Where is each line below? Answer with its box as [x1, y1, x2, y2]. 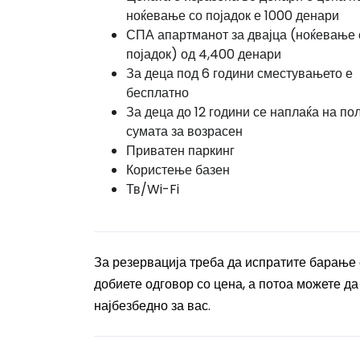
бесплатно [126, 84, 189, 102]
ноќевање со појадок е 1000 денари [126, 6, 339, 25]
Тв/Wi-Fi [126, 180, 179, 198]
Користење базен [126, 161, 230, 179]
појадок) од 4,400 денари [126, 45, 281, 63]
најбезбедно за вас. [94, 297, 211, 315]
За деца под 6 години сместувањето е [126, 64, 353, 83]
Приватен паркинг [126, 141, 235, 160]
